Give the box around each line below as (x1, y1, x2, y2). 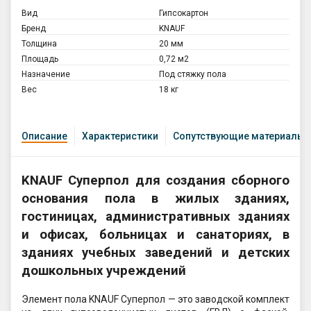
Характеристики (82, 131, 158, 142)
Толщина (22, 39, 57, 49)
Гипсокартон (159, 8, 208, 19)
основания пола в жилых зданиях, (22, 191, 289, 207)
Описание (22, 131, 67, 142)
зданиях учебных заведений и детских (22, 245, 289, 261)
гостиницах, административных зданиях (22, 209, 289, 225)
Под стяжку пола (159, 69, 226, 80)
